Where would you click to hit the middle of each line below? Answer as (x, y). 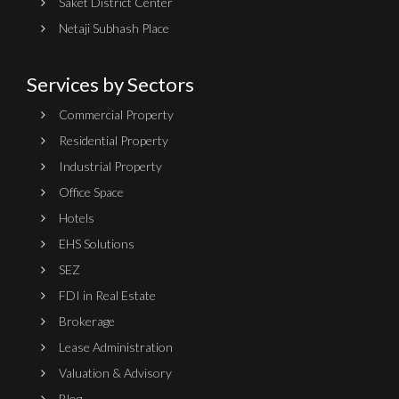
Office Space (91, 192)
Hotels (77, 218)
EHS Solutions (97, 244)
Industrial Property (110, 167)
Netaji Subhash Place (114, 28)
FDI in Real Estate (107, 296)
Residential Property (114, 141)
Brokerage (87, 322)
